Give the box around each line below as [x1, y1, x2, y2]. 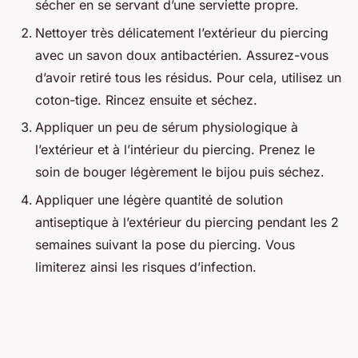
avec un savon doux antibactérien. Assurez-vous [35, 46, 328, 63]
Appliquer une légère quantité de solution [35, 191, 283, 208]
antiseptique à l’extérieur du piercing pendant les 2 [35, 213, 339, 230]
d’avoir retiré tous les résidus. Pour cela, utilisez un [35, 69, 341, 86]
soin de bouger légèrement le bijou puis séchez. [35, 164, 324, 181]
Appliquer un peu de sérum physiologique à [35, 119, 298, 136]
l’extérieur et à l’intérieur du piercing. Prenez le [35, 141, 315, 158]
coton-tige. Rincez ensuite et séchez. [35, 91, 257, 108]
